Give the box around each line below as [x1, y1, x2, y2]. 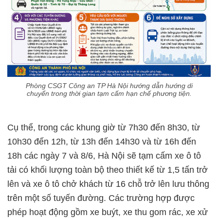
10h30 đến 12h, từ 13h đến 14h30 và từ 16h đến [7, 137, 196, 146]
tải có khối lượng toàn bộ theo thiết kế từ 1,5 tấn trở [7, 165, 208, 175]
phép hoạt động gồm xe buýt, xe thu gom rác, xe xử [7, 207, 208, 217]
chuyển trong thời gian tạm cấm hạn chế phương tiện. [26, 90, 192, 97]
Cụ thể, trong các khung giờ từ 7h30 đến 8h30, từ [7, 123, 200, 132]
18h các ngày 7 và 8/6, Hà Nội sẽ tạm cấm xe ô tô [7, 151, 201, 161]
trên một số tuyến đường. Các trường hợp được [7, 193, 195, 203]
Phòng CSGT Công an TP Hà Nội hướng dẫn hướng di [25, 82, 193, 90]
